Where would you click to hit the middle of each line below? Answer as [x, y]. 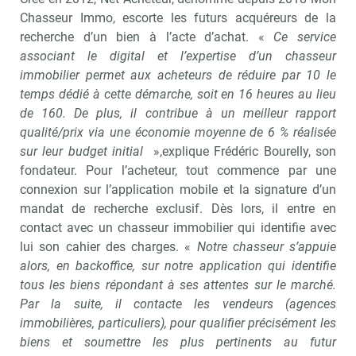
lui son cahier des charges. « [108, 246]
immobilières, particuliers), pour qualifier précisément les [178, 323]
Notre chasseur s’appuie [266, 246]
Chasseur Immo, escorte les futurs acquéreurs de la [178, 17]
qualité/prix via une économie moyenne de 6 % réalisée [178, 132]
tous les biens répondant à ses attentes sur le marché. [178, 284]
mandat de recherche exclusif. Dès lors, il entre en [178, 208]
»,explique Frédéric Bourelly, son [242, 151]
